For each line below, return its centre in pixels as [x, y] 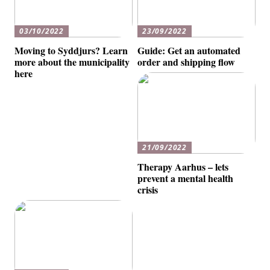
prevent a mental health [186, 178]
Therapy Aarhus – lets [183, 167]
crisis [148, 190]
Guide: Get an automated [189, 50]
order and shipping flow [187, 61]
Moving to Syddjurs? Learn [71, 50]
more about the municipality [72, 61]
